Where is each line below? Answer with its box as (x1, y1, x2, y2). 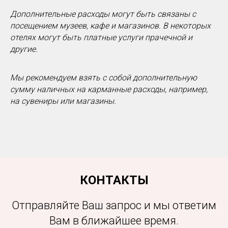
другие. (10, 44, 38, 54)
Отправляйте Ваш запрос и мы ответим (12, 199, 216, 212)
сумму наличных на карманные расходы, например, (10, 84, 208, 95)
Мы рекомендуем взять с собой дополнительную (10, 73, 197, 83)
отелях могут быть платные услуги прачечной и (10, 33, 192, 43)
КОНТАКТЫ (79, 173, 149, 188)
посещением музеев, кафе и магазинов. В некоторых (10, 21, 211, 31)
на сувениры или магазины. (10, 96, 116, 106)
